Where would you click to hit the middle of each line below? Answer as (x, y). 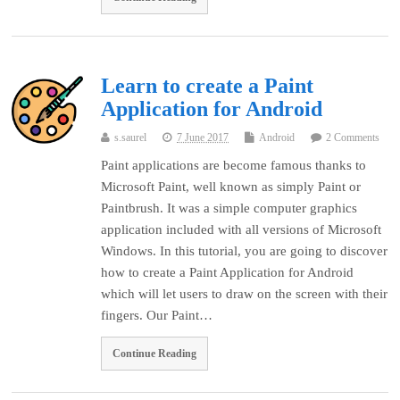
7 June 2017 (203, 138)
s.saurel (131, 138)
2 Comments (353, 138)
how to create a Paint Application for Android (228, 273)
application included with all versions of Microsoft (242, 230)
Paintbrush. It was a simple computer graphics (229, 208)
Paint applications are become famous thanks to (234, 166)
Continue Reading (155, 354)
